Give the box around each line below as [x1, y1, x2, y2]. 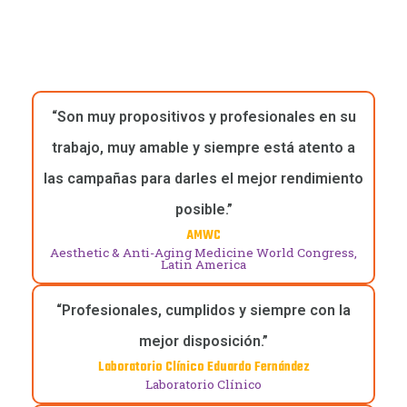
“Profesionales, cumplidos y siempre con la [56, 302, 351, 320]
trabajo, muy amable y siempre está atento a [52, 139, 355, 157]
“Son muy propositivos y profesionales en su [51, 108, 356, 126]
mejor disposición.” [139, 333, 268, 351]
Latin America [161, 256, 246, 273]
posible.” [174, 201, 233, 219]
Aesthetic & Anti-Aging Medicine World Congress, [50, 244, 357, 262]
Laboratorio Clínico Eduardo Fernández [97, 357, 310, 379]
